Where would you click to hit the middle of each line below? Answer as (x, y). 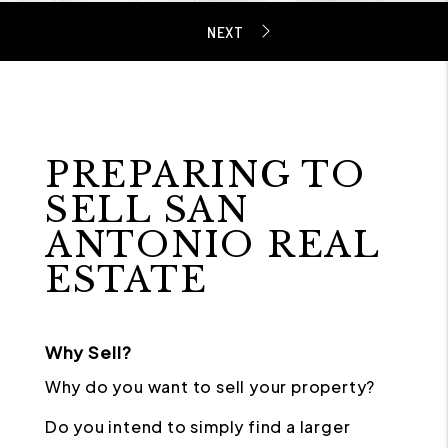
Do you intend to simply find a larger (197, 426)
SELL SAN (146, 209)
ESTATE (126, 279)
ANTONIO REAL (212, 244)
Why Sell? (88, 352)
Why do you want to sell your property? (210, 386)
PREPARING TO (205, 174)
